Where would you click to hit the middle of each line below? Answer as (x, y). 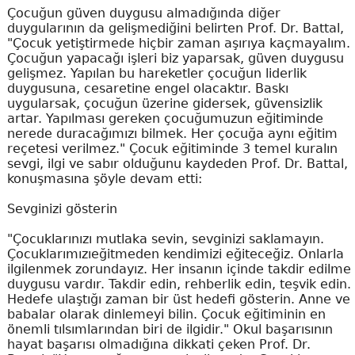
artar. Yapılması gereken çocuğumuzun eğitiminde (165, 118)
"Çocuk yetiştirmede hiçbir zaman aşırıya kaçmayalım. (178, 43)
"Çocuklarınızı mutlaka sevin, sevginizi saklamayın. (165, 239)
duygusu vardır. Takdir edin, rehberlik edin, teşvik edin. (179, 284)
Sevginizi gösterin (62, 209)
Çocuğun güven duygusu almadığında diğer (143, 13)
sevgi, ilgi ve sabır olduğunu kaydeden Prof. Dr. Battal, (177, 164)
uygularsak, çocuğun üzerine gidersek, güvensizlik (164, 103)
